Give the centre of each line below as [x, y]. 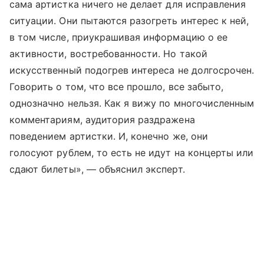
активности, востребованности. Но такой [108, 54]
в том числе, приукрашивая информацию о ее [118, 37]
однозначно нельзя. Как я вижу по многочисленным [132, 103]
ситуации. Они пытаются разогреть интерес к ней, [129, 21]
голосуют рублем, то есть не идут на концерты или [132, 153]
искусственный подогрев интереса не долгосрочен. [132, 70]
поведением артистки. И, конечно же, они [109, 136]
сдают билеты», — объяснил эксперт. [97, 169]
